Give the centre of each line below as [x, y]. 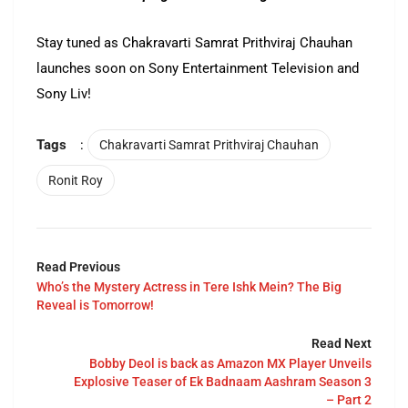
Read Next [342, 344]
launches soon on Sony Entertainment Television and [198, 69]
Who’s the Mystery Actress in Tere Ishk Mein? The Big [189, 287]
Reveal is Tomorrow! [95, 306]
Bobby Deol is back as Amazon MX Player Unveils [230, 364]
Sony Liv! [64, 94]
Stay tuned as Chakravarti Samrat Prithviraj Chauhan [194, 43]
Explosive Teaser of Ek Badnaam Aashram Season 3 [223, 382]
